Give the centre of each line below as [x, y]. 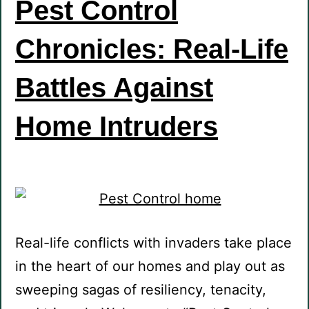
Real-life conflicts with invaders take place [153, 243]
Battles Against [114, 88]
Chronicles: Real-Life [152, 49]
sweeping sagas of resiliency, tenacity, [141, 290]
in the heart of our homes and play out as [150, 267]
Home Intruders [117, 127]
